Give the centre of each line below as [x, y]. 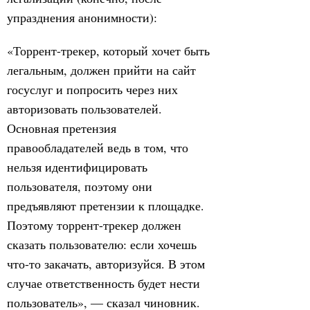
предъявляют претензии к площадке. [106, 206]
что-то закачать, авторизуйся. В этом [106, 264]
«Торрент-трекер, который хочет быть [108, 51]
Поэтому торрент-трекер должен [94, 225]
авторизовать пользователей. [84, 109]
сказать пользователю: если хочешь [102, 244]
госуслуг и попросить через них [92, 89]
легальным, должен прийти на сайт [101, 70]
